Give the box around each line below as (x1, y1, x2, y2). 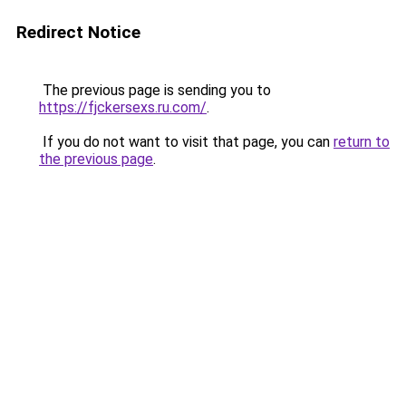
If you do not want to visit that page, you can (39, 133, 333, 150)
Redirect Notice (16, 22, 140, 43)
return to (333, 133, 390, 150)
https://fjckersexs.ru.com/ (39, 99, 207, 116)
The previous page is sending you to (39, 82, 271, 99)
